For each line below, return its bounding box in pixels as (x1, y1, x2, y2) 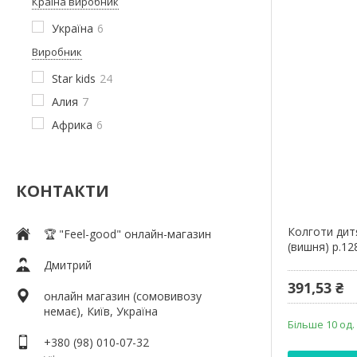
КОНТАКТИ (16, 179, 109, 202)
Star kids (52, 70, 96, 86)
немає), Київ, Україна (44, 303, 158, 319)
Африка (52, 116, 92, 132)
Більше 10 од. (288, 317, 355, 332)
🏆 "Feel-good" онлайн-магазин (44, 226, 211, 241)
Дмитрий (44, 257, 92, 273)
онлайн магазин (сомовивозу (44, 288, 202, 304)
